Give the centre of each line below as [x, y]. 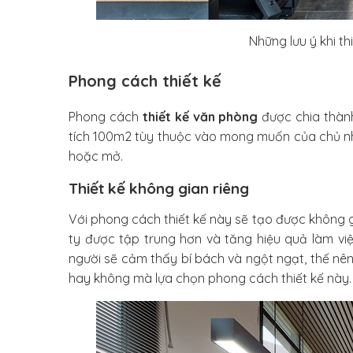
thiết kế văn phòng [200, 116]
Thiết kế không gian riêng [159, 188]
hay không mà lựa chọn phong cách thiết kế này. [210, 278]
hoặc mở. [96, 156]
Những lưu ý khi [294, 41]
